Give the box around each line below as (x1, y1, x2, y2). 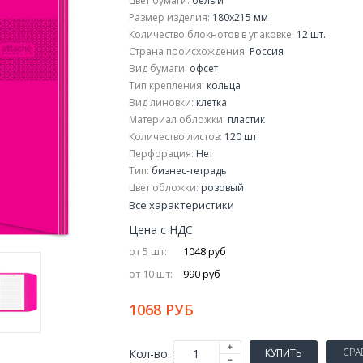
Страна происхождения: (128, 45, 247, 58)
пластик (224, 113, 265, 126)
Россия (246, 45, 284, 58)
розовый (198, 181, 244, 194)
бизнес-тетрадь (148, 164, 227, 177)
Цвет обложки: (128, 181, 199, 194)
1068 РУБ (128, 300, 194, 319)
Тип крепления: (128, 79, 204, 92)
